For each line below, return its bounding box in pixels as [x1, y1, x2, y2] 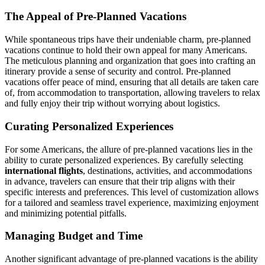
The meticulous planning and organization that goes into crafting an [5, 56, 256, 66]
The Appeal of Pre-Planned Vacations [5, 10, 186, 23]
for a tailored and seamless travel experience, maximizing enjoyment [5, 197, 258, 208]
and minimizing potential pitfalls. [5, 208, 127, 218]
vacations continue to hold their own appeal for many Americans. [5, 45, 247, 56]
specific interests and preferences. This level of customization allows [5, 186, 258, 197]
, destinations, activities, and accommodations [83, 165, 252, 176]
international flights [5, 165, 83, 176]
